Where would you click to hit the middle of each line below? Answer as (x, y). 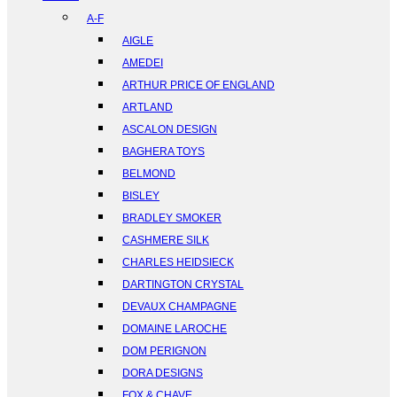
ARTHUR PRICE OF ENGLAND (198, 86)
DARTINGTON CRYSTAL (183, 285)
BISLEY (141, 196)
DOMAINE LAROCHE (175, 329)
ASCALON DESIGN (170, 130)
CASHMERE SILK (166, 241)
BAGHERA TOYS (163, 152)
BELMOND (149, 174)
